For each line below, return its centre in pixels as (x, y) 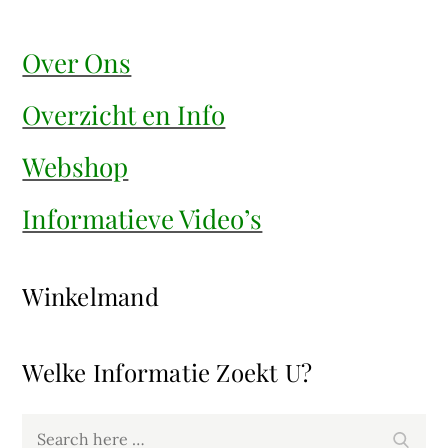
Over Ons (77, 62)
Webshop (75, 166)
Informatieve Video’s (142, 218)
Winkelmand (90, 295)
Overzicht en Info (124, 114)
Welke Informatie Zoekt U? (167, 371)
